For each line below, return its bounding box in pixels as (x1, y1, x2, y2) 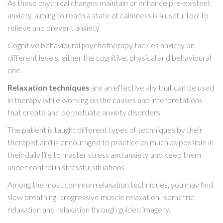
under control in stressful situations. (7, 162, 126, 172)
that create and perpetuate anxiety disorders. (7, 108, 162, 117)
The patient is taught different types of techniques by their (7, 125, 203, 135)
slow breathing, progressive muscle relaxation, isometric (7, 192, 194, 202)
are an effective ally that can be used (90, 83, 214, 93)
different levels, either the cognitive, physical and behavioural (7, 53, 211, 63)
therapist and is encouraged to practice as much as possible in (7, 137, 214, 147)
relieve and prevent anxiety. (7, 23, 101, 33)
